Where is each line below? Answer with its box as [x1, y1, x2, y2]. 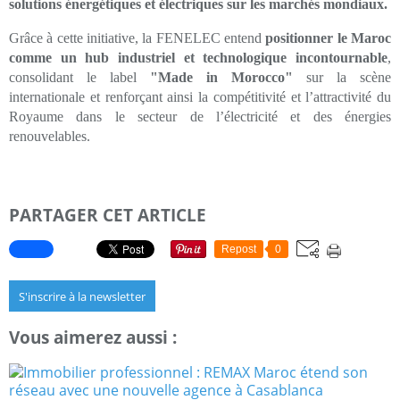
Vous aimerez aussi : [9, 326, 177, 349]
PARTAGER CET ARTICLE [9, 203, 206, 226]
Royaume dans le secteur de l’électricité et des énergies [9, 108, 391, 124]
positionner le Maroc [265, 29, 392, 46]
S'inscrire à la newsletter [19, 288, 146, 305]
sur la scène [293, 69, 391, 85]
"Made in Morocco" [150, 69, 293, 85]
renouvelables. [9, 128, 90, 144]
